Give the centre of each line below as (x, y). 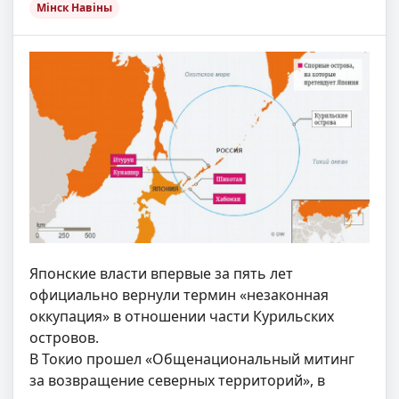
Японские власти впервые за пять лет (161, 273)
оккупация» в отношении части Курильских (182, 316)
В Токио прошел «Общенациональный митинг (192, 358)
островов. (64, 337)
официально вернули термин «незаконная (179, 294)
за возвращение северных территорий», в (177, 380)
